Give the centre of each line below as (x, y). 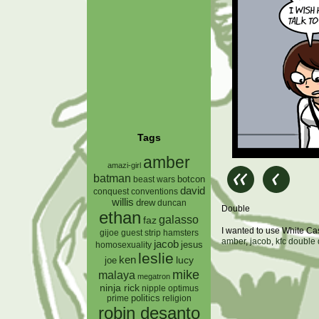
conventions (154, 191)
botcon (191, 179)
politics (145, 298)
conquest (111, 191)
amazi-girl (124, 165)
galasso (179, 219)
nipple (153, 288)
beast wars (154, 179)
